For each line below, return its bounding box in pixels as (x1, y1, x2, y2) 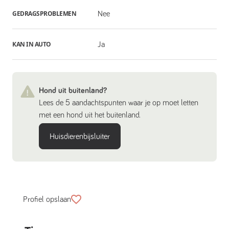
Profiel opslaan (23, 195, 71, 204)
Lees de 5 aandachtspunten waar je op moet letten (39, 99, 198, 107)
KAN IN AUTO (12, 39, 51, 49)
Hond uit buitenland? (39, 86, 107, 95)
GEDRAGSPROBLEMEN (12, 9, 76, 18)
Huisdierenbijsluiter (50, 132, 110, 141)
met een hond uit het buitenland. (39, 111, 141, 120)
